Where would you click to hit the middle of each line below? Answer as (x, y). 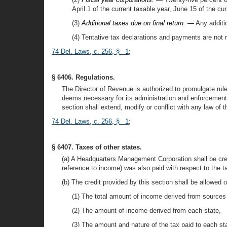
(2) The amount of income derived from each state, (146, 211)
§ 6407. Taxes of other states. (97, 147)
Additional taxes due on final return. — (138, 23)
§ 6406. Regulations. (83, 77)
